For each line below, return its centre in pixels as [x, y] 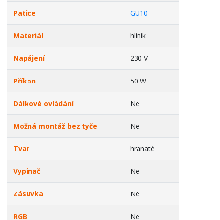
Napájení [29, 58]
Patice [25, 13]
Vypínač [27, 171]
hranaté [142, 149]
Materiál [28, 36]
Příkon [25, 81]
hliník [138, 36]
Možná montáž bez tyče [55, 126]
